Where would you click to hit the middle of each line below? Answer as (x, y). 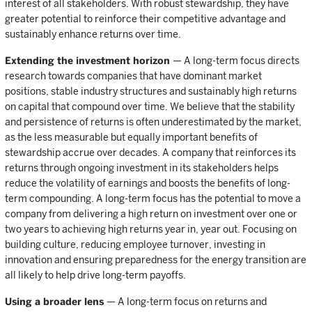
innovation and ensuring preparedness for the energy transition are (156, 260)
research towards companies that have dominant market (133, 76)
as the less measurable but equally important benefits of (131, 137)
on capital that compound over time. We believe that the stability (150, 107)
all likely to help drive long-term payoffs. (95, 275)
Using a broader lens (56, 302)
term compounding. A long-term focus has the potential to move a (153, 198)
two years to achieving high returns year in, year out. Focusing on (151, 229)
